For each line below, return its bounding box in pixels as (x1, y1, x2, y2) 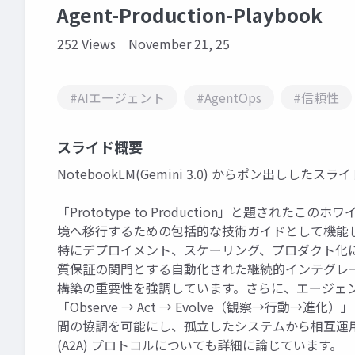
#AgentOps (197, 87, 261, 107)
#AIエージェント (70, 87, 165, 107)
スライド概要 (57, 136, 143, 157)
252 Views (57, 33, 116, 53)
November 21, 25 (128, 33, 230, 53)
